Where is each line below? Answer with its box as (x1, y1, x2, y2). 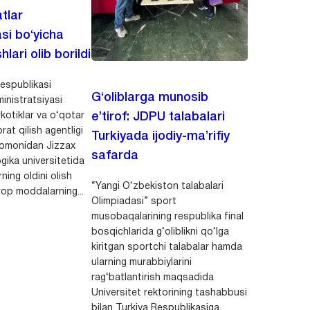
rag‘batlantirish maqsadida (91, 273, 214, 283)
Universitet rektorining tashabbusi (91, 289, 247, 298)
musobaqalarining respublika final (91, 212, 244, 222)
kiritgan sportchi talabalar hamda (91, 243, 242, 253)
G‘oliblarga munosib (91, 92, 208, 104)
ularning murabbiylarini (91, 258, 192, 268)
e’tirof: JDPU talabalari (91, 111, 225, 123)
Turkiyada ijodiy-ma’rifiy (91, 131, 230, 143)
